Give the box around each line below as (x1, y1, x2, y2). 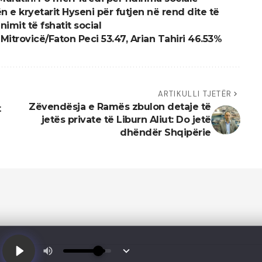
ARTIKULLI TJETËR (157, 89, 232, 99)
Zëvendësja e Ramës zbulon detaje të (29, 101, 211, 113)
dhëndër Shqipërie (120, 127, 211, 139)
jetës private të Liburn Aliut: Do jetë (41, 114, 211, 126)
